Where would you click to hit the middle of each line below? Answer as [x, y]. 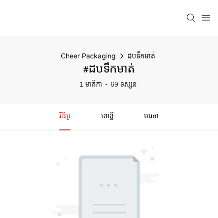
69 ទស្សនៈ [125, 84]
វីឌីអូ [65, 117]
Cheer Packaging [88, 56]
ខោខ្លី [107, 117]
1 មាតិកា [91, 84]
